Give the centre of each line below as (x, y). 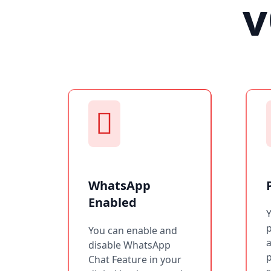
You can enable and (133, 230)
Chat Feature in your (135, 259)
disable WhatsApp (129, 245)
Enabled (113, 202)
